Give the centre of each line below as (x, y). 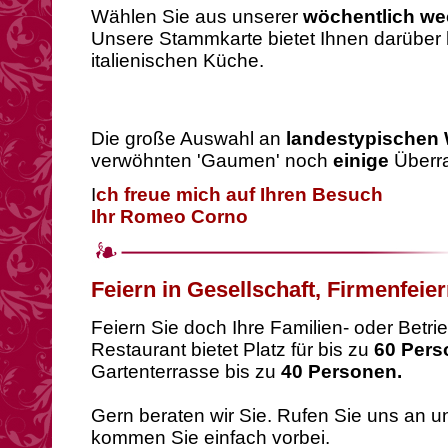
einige (361, 160)
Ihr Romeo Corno (169, 216)
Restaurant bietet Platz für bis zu (230, 349)
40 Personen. (339, 371)
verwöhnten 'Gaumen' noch (212, 160)
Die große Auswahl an (186, 138)
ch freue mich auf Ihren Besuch (239, 194)
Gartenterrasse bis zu (183, 371)
